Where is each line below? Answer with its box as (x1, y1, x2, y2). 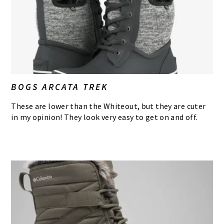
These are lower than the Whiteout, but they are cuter (11, 100, 206, 111)
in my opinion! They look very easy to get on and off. (11, 111, 198, 122)
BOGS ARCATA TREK (11, 80, 108, 92)
